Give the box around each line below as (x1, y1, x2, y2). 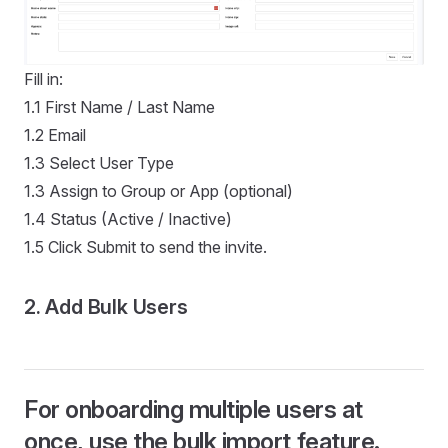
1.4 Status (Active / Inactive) (24, 209, 232, 229)
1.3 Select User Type (24, 153, 174, 173)
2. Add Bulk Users (24, 295, 188, 319)
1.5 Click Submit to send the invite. (24, 237, 267, 257)
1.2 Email (24, 125, 86, 145)
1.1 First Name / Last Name (24, 97, 215, 117)
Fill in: (24, 69, 63, 89)
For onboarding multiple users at (24, 395, 363, 424)
